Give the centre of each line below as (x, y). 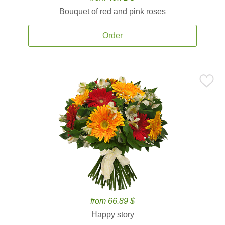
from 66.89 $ (113, 201)
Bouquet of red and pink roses (113, 11)
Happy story (113, 215)
